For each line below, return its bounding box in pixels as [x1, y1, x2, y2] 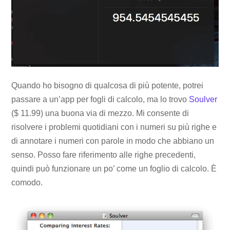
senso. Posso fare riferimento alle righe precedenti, [11, 150, 196, 159]
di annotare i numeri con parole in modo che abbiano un [11, 136, 215, 145]
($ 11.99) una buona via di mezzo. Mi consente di [11, 108, 189, 118]
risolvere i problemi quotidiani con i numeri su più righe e [11, 122, 217, 131]
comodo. [11, 178, 43, 187]
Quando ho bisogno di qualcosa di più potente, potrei [11, 81, 204, 90]
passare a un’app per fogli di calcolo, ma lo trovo [11, 94, 189, 104]
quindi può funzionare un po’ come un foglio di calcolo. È [11, 164, 217, 173]
